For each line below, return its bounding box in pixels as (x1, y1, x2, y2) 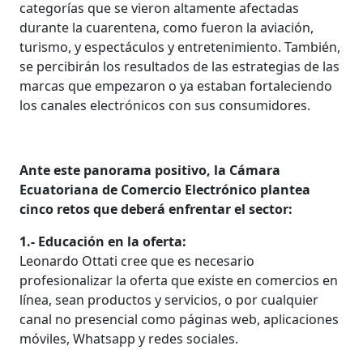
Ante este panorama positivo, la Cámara (19, 160, 281, 179)
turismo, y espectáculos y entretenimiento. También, (19, 37, 341, 56)
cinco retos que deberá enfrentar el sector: (19, 199, 293, 218)
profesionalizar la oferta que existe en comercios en (19, 271, 339, 289)
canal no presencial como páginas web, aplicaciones (19, 310, 340, 328)
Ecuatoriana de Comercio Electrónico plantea (19, 180, 311, 199)
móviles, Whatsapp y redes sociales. (19, 329, 239, 348)
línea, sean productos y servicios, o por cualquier (19, 290, 319, 309)
